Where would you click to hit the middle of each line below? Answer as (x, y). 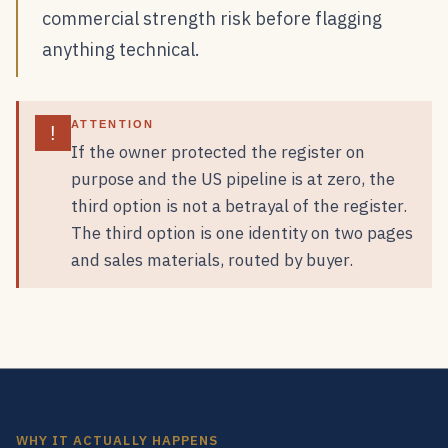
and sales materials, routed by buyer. (212, 260)
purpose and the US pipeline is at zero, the (233, 179)
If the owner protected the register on (218, 152)
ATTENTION (113, 124)
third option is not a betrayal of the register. (239, 206)
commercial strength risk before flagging (212, 18)
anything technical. (121, 49)
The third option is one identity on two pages (242, 233)
